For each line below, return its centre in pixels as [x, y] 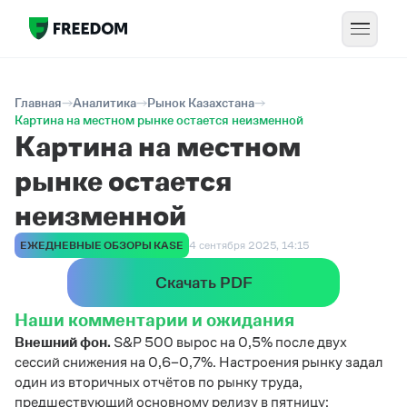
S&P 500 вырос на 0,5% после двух [230, 342]
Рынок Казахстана [201, 103]
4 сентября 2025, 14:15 [249, 245]
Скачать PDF [203, 283]
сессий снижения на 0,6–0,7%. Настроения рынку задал [199, 362]
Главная [38, 103]
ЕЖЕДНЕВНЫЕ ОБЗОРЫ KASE [102, 245]
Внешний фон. [64, 342]
